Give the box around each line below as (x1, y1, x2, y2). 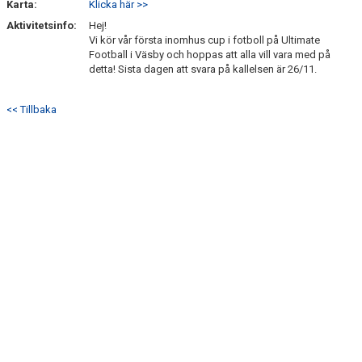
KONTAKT (10, 74, 55, 86)
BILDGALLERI (10, 4, 72, 16)
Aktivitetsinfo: (6, 19, 79, 32)
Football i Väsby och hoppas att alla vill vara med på (89, 48, 330, 61)
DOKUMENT (10, 39, 65, 51)
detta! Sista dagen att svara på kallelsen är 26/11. (89, 63, 317, 75)
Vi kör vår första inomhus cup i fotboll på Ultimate (89, 34, 320, 46)
